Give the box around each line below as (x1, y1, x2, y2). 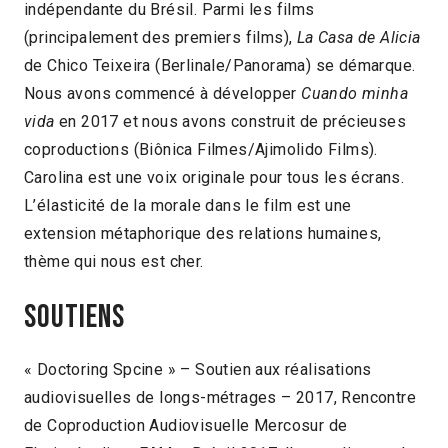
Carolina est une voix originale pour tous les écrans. (24, 167, 405, 187)
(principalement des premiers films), (24, 27, 297, 47)
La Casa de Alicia (296, 27, 421, 47)
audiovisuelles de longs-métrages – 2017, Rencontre (24, 387, 416, 407)
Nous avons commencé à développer (24, 83, 302, 103)
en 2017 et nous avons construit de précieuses (54, 111, 407, 131)
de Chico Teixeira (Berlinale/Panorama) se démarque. (24, 55, 416, 75)
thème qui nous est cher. (24, 251, 204, 271)
